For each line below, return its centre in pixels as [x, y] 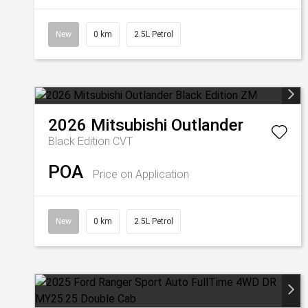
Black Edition [80, 141]
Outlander [207, 125]
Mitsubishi [129, 125]
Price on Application [141, 174]
